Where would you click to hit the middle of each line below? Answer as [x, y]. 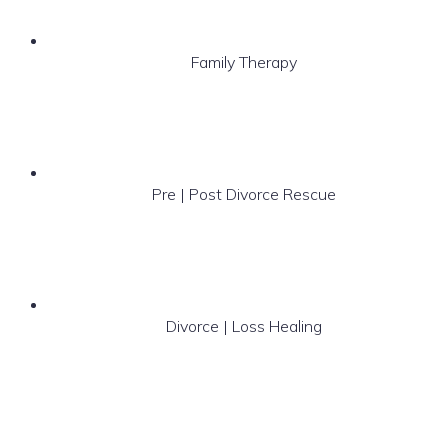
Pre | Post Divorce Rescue [244, 193]
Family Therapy [244, 61]
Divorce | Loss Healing [244, 325]
